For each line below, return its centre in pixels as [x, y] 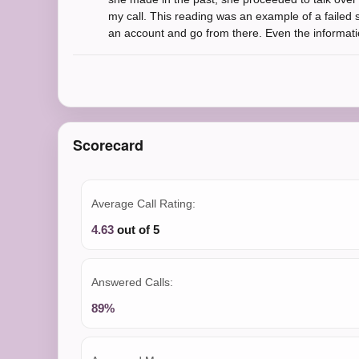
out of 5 [137, 230]
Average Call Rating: [143, 204]
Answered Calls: [132, 282]
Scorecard [108, 145]
